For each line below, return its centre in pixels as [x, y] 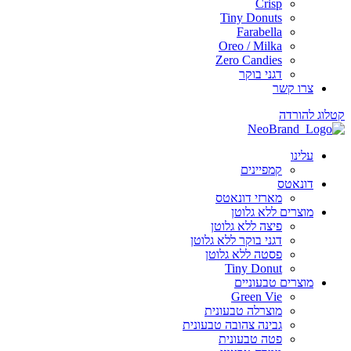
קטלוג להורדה [312, 115]
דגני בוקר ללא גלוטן [236, 240]
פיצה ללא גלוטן [246, 226]
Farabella [259, 32]
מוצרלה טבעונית [243, 311]
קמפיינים [261, 170]
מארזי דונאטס [249, 198]
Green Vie [257, 297]
